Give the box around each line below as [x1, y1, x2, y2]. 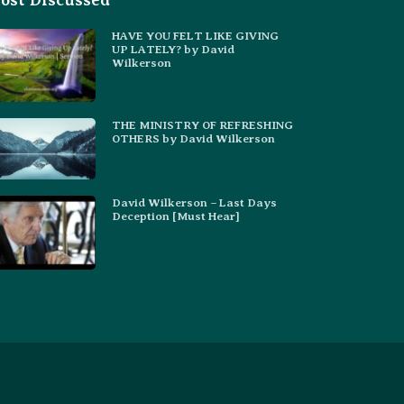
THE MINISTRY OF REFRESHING [112, 118, 294, 133]
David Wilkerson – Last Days [112, 196, 278, 210]
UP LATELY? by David [112, 42, 235, 56]
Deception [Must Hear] [112, 209, 241, 224]
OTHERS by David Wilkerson [112, 132, 276, 146]
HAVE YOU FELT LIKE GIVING [112, 29, 280, 42]
